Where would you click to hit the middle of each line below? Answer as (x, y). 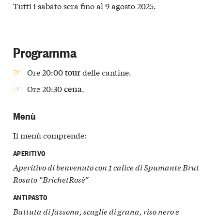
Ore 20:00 (46, 72)
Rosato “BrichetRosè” (51, 179)
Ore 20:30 (46, 88)
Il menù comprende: (50, 135)
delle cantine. (106, 72)
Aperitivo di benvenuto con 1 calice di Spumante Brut (106, 167)
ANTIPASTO (30, 197)
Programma (45, 51)
